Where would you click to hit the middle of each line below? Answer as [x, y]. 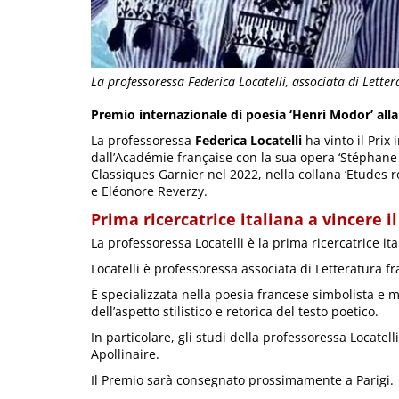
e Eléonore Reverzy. [149, 191]
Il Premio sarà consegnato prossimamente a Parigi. [242, 380]
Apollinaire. [125, 354]
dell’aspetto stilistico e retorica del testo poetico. [235, 312]
